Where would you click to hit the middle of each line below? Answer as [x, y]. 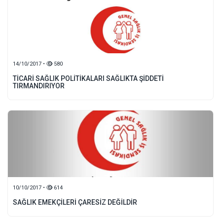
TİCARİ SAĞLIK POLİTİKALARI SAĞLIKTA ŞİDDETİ [88, 78]
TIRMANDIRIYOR [39, 86]
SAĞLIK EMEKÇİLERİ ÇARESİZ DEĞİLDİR [75, 202]
